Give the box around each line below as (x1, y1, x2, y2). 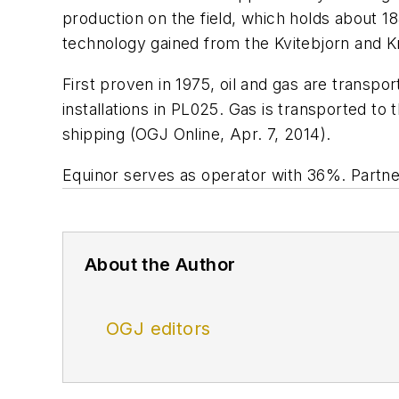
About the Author (85, 253, 236, 275)
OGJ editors (106, 317, 211, 339)
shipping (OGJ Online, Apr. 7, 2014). (62, 124, 331, 143)
